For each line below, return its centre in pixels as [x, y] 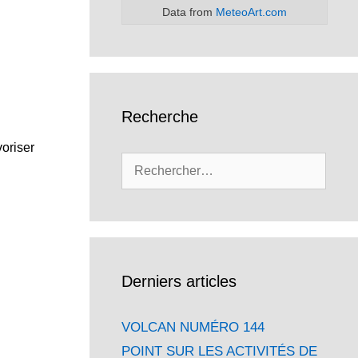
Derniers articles [179, 281]
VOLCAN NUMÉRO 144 [193, 327]
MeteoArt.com [251, 12]
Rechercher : [159, 161]
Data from [189, 12]
